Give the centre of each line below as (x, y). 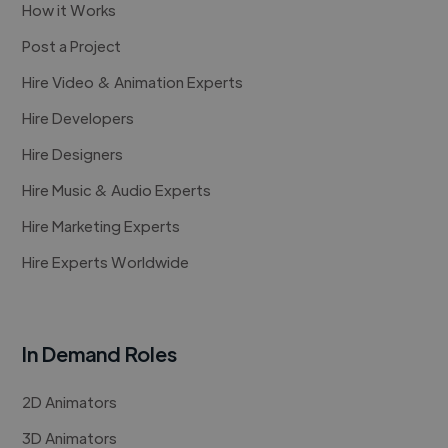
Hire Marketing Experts (101, 226)
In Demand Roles (100, 354)
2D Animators (70, 402)
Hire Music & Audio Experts (117, 190)
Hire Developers (78, 118)
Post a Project (72, 46)
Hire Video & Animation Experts (133, 82)
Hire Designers (73, 154)
